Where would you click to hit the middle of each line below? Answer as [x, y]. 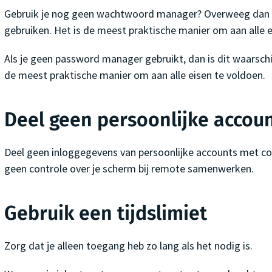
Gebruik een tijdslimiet [105, 213]
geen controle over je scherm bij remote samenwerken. [129, 168]
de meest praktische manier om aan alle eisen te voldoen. [134, 75]
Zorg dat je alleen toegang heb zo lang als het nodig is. [128, 245]
